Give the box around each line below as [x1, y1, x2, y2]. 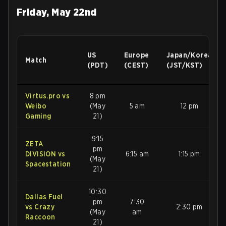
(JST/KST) [166, 61, 203, 69]
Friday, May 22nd [17, 6, 97, 18]
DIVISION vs [25, 149, 66, 158]
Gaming [25, 111, 51, 120]
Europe [124, 50, 149, 59]
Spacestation [25, 159, 71, 168]
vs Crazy [25, 202, 55, 211]
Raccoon [25, 212, 55, 221]
